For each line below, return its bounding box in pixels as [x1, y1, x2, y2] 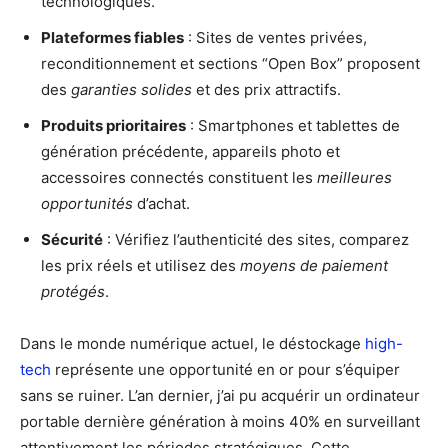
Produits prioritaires [41, 115, 186, 135]
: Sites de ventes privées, [184, 27, 367, 47]
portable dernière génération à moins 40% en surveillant [20, 411, 420, 431]
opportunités [41, 193, 133, 213]
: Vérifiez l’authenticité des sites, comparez [103, 229, 409, 249]
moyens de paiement [240, 255, 388, 275]
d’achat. [133, 193, 190, 213]
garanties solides [71, 79, 192, 99]
